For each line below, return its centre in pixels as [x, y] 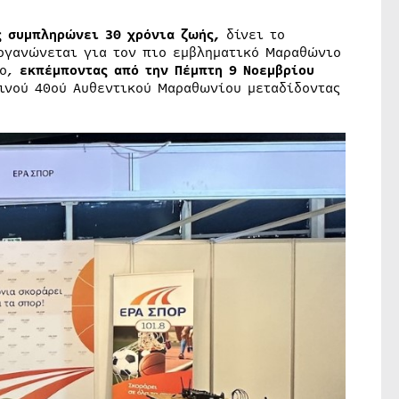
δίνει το [252, 35]
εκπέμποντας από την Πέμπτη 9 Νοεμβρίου [167, 71]
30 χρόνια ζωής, [162, 35]
